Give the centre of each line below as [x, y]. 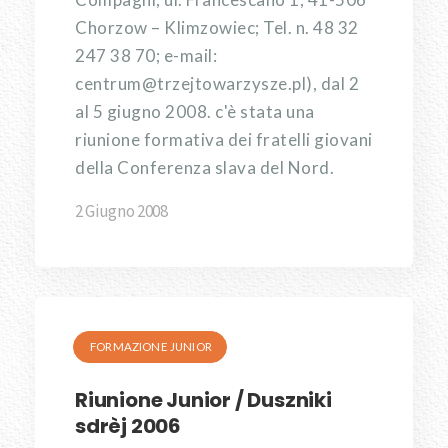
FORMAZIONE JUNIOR [151, 346]
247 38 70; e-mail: [146, 55]
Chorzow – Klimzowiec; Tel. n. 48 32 [217, 27]
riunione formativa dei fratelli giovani [224, 139]
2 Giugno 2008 [121, 211]
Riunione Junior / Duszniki [203, 400]
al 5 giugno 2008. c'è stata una [195, 111]
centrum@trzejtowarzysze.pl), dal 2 [217, 83]
